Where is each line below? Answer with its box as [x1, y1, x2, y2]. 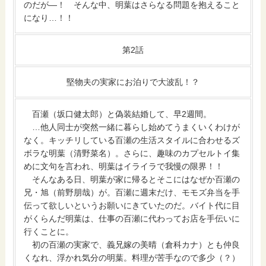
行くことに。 [24, 227, 74, 237]
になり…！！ [24, 13, 74, 23]
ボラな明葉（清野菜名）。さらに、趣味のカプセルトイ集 [24, 148, 240, 159]
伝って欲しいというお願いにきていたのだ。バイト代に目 [24, 201, 240, 211]
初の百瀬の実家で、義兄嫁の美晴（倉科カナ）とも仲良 [24, 240, 240, 250]
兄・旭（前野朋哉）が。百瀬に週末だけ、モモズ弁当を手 [24, 188, 240, 198]
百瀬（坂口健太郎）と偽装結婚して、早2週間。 [24, 109, 212, 119]
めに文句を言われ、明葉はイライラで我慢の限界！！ [24, 161, 224, 172]
